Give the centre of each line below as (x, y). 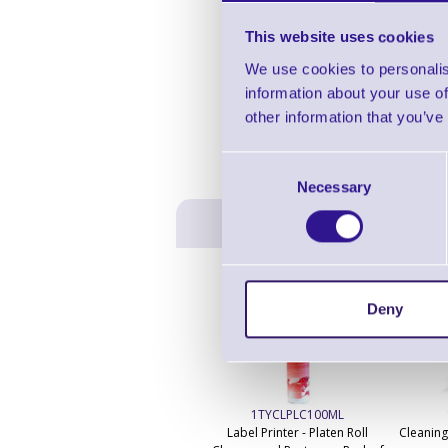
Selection (251, 187)
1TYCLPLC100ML (298, 415)
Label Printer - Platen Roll (298, 433)
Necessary (334, 186)
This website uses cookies (339, 37)
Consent (249, 163)
